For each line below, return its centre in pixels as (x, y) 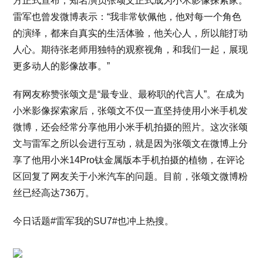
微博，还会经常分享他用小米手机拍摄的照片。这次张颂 (131, 127)
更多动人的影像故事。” (62, 66)
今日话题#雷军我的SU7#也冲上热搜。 (94, 221)
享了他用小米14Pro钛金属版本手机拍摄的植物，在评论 (129, 160)
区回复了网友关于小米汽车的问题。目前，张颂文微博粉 (131, 176)
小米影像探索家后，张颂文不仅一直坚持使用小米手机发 (131, 111)
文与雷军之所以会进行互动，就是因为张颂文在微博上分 (131, 144)
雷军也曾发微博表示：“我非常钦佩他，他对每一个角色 (127, 17)
